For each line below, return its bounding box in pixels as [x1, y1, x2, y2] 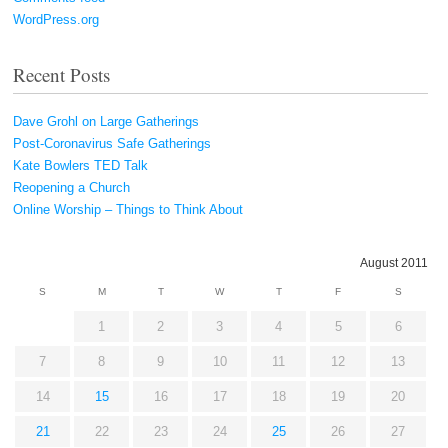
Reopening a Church [13, 179, 130, 195]
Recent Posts [13, 61, 110, 87]
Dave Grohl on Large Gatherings [13, 113, 199, 129]
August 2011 [360, 256, 428, 271]
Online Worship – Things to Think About [13, 201, 243, 217]
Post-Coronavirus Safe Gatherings [13, 135, 211, 151]
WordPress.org [13, 12, 99, 28]
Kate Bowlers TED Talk [13, 157, 148, 173]
